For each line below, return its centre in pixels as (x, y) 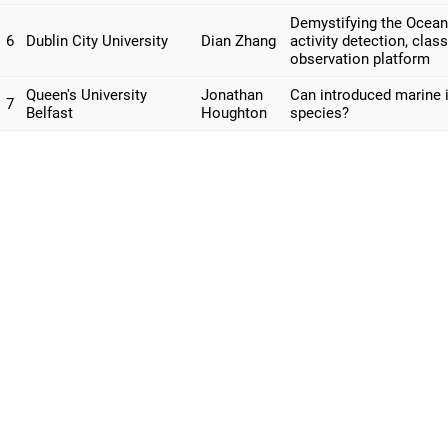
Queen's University (86, 95)
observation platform (360, 59)
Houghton (234, 113)
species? (319, 113)
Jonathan (232, 95)
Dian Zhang (238, 41)
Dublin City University (97, 41)
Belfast (49, 113)
